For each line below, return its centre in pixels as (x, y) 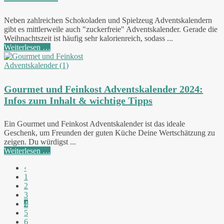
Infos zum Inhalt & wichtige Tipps (78, 100)
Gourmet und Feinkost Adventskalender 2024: (103, 89)
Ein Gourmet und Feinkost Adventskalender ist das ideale (94, 124)
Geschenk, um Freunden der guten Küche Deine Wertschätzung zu (109, 133)
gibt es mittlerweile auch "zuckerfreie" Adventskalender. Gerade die (111, 29)
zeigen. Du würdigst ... (40, 142)
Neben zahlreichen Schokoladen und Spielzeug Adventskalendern (108, 20)
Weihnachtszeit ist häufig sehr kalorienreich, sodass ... (88, 38)
